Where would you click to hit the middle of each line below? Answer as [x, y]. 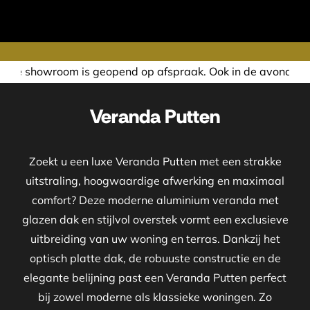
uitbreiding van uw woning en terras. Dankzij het [155, 239]
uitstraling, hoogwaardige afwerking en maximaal [155, 181]
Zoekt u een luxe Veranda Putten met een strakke [155, 162]
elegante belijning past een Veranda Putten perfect [155, 278]
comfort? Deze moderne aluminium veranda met [155, 200]
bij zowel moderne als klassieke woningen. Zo [155, 297]
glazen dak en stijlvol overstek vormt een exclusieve [155, 220]
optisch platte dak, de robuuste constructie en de [155, 258]
